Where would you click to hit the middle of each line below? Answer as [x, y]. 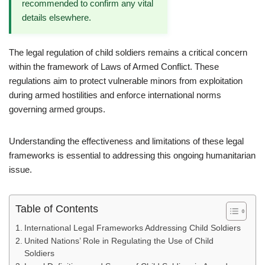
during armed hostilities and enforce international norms [115, 95]
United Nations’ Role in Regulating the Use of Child [119, 241]
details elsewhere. [56, 17]
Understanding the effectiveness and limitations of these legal [126, 141]
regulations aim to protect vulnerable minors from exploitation [126, 81]
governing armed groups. [57, 109]
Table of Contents [57, 209]
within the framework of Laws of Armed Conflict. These [114, 67]
